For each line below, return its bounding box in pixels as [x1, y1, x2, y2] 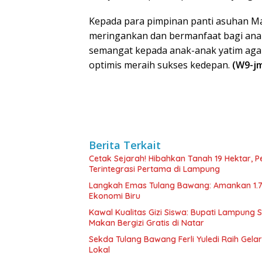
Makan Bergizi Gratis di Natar [89, 217, 204, 228]
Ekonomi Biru [89, 190, 140, 201]
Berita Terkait [89, 137, 161, 152]
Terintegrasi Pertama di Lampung [89, 163, 220, 174]
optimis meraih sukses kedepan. [89, 58, 232, 71]
